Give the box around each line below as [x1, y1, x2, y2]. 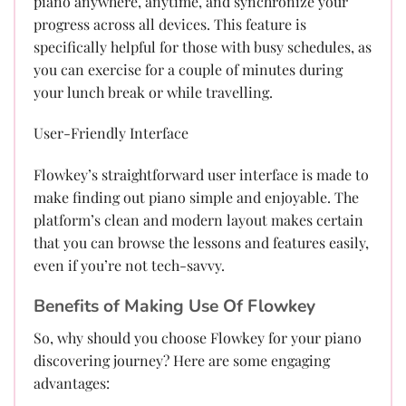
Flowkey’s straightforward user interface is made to [34, 165, 369, 185]
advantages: [34, 372, 110, 392]
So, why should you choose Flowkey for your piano [34, 327, 362, 347]
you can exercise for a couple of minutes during [34, 59, 343, 79]
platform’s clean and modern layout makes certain [34, 210, 363, 230]
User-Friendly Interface [34, 123, 188, 143]
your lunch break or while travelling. [34, 82, 273, 101]
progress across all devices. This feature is [34, 14, 306, 34]
